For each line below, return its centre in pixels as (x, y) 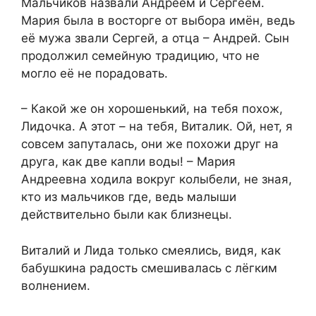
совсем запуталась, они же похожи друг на (150, 144)
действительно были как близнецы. (127, 215)
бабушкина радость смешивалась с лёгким (149, 268)
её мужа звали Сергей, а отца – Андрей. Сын (155, 38)
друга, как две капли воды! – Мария (128, 162)
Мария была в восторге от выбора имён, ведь (158, 20)
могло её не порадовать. (95, 73)
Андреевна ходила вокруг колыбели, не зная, (157, 180)
